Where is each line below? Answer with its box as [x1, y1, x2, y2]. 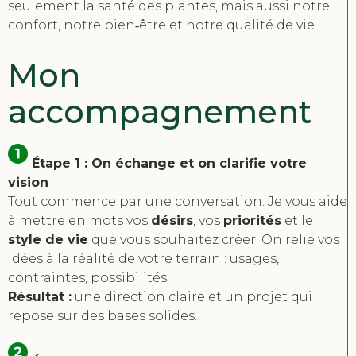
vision [8, 175, 48, 191]
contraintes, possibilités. [8, 270, 169, 286]
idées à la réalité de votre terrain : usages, [8, 251, 279, 267]
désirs [151, 213, 193, 229]
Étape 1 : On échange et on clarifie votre [28, 156, 307, 172]
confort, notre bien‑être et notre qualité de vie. [8, 17, 317, 33]
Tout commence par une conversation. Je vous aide [8, 194, 347, 210]
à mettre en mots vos [8, 213, 151, 229]
